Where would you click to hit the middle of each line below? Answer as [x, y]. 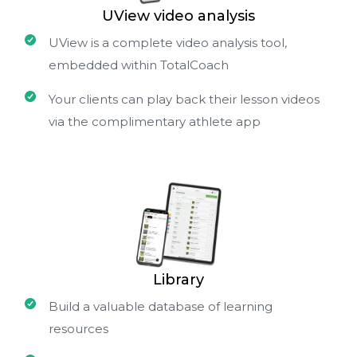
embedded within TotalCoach [139, 65]
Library [178, 279]
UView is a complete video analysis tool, [168, 42]
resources [78, 328]
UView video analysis [178, 16]
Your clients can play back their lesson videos [184, 99]
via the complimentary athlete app [155, 121]
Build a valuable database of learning [161, 306]
